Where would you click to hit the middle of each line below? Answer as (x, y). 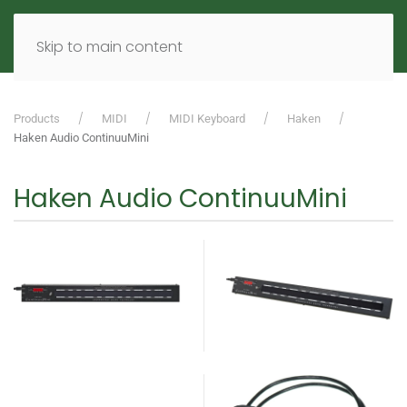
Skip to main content (109, 47)
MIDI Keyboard (207, 119)
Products (37, 119)
